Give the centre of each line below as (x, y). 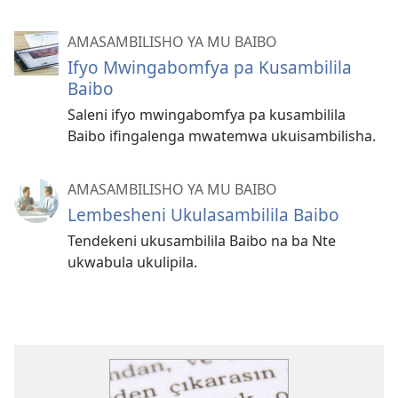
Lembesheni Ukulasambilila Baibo (203, 215)
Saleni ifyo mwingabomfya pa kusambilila (207, 115)
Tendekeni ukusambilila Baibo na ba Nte (202, 241)
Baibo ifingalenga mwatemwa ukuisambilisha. (222, 136)
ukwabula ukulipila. (132, 263)
